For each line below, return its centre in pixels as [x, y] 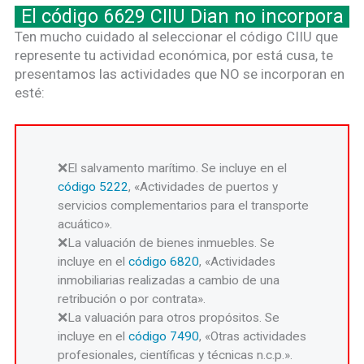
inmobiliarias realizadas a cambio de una [169, 281]
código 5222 [93, 187]
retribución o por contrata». [132, 299]
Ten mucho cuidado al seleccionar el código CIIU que [177, 36]
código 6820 [164, 262]
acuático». [85, 225]
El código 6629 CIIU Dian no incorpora [182, 16]
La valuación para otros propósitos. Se [174, 318]
